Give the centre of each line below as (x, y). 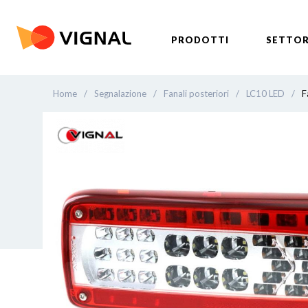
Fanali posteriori (196, 93)
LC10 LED (265, 93)
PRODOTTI (200, 40)
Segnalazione (120, 93)
